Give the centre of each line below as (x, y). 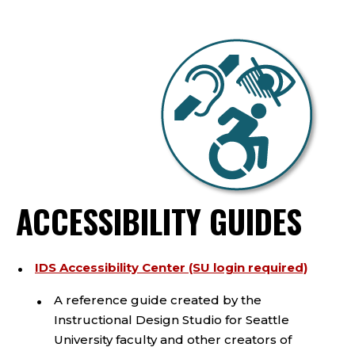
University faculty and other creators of (173, 340)
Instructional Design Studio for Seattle (172, 320)
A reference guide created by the (158, 300)
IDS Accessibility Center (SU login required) (171, 267)
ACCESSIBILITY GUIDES (159, 221)
